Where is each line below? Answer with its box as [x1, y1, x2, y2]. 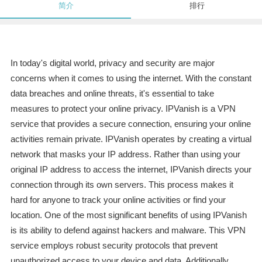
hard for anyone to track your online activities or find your [10, 195, 226, 205]
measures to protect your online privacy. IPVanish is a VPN [10, 104, 236, 114]
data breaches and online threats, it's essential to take [10, 88, 214, 99]
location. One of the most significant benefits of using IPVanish [10, 210, 247, 220]
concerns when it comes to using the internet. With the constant [10, 73, 251, 84]
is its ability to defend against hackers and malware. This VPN [10, 225, 246, 236]
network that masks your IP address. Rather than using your [10, 149, 240, 160]
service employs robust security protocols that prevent [10, 240, 218, 251]
